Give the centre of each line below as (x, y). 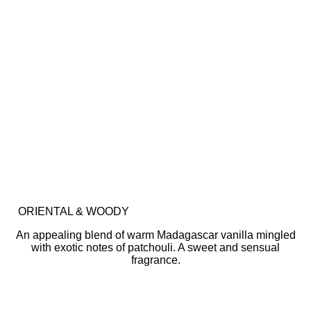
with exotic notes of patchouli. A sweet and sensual (155, 247)
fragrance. (155, 260)
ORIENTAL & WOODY (74, 211)
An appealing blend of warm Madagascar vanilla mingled (155, 235)
